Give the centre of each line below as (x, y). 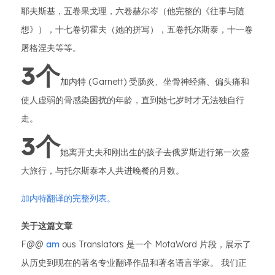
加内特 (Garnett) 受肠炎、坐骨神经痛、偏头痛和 (155, 82)
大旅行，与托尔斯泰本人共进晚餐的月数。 (103, 171)
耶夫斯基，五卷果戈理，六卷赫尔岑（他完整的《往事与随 (133, 11)
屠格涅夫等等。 (51, 48)
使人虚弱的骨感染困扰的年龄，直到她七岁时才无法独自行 (133, 100)
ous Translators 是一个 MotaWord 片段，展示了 (155, 244)
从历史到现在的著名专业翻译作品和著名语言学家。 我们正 (134, 263)
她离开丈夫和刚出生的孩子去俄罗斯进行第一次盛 (155, 152)
